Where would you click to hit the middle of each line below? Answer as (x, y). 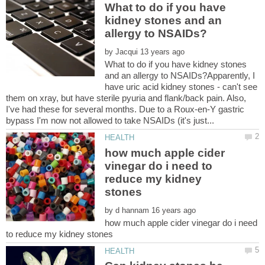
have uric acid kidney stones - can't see (181, 87)
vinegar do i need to (159, 166)
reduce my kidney (153, 179)
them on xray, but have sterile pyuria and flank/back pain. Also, (126, 98)
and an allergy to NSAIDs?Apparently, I (180, 76)
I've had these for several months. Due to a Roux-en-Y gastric (125, 109)
